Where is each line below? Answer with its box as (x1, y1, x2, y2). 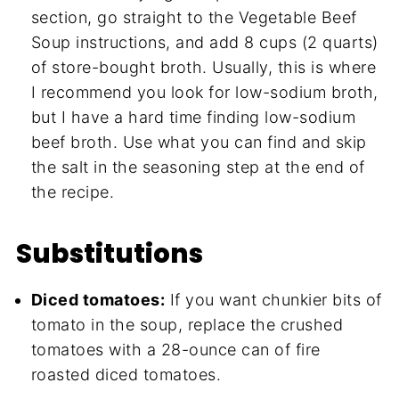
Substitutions (15, 234, 203, 272)
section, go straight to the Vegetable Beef (30, 7, 357, 27)
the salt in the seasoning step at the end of (30, 157, 365, 176)
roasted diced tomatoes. (30, 364, 222, 384)
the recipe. (30, 182, 115, 201)
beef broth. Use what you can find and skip (30, 132, 367, 151)
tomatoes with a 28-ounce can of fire (30, 339, 321, 359)
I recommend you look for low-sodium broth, (30, 82, 379, 102)
